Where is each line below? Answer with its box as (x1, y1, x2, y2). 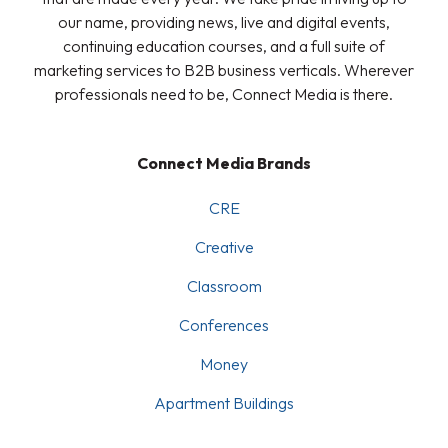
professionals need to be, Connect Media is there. (55, 84, 393, 105)
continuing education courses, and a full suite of (63, 36, 385, 57)
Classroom (186, 276, 262, 297)
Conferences (179, 315, 269, 336)
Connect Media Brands (137, 153, 311, 174)
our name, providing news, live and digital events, (58, 12, 390, 33)
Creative (194, 237, 254, 258)
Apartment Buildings (154, 393, 294, 414)
